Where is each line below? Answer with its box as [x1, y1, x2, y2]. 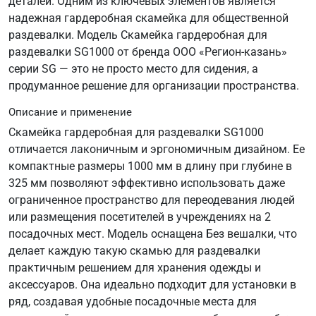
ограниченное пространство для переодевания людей [8, 193, 295, 207]
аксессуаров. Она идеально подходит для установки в [8, 277, 296, 291]
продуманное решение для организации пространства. [8, 78, 299, 92]
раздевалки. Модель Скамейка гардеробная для [8, 28, 267, 42]
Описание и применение [8, 105, 132, 119]
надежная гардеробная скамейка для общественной [8, 11, 288, 25]
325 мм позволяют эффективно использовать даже [8, 176, 285, 190]
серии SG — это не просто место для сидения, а [8, 61, 258, 75]
